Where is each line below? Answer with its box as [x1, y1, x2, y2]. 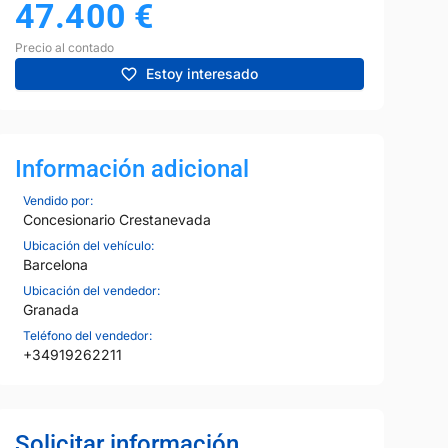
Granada [22, 300, 79, 318]
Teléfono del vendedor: [22, 327, 152, 343]
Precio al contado [14, 39, 114, 55]
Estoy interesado [146, 65, 259, 83]
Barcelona [22, 255, 88, 273]
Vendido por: [22, 192, 93, 208]
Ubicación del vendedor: [22, 282, 160, 298]
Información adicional [14, 154, 249, 183]
